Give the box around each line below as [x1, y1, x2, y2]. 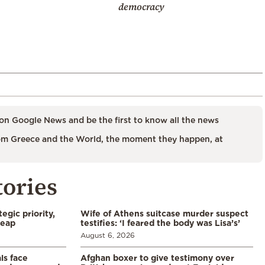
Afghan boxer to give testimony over [80, 253, 234, 262]
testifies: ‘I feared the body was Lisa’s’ [80, 218, 240, 227]
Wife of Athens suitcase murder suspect [80, 208, 248, 218]
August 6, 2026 [80, 231, 135, 239]
